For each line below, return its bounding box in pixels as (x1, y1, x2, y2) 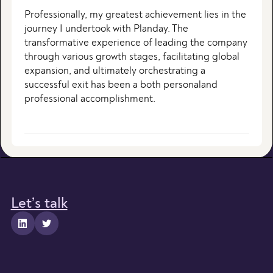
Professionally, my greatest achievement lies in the (24, 10, 246, 20)
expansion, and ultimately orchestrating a (24, 66, 205, 76)
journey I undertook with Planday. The (24, 24, 188, 34)
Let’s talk (10, 195, 68, 211)
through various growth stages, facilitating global (24, 52, 239, 62)
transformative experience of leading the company (24, 38, 247, 48)
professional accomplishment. (24, 94, 155, 104)
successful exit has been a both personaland (24, 80, 218, 90)
